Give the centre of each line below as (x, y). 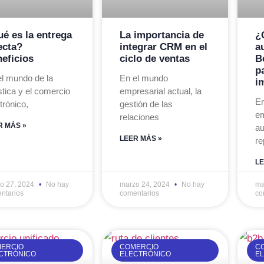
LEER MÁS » (141, 138)
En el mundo (143, 78)
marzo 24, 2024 (145, 184)
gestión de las (146, 104)
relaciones (139, 117)
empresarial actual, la (160, 91)
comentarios (139, 193)
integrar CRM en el (163, 47)
